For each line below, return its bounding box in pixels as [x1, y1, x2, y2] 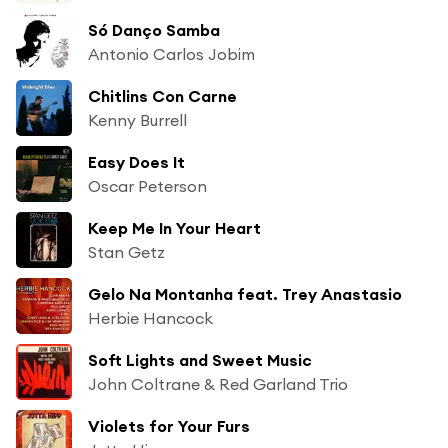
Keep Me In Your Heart [88, 217, 261, 238]
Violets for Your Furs [88, 415, 250, 436]
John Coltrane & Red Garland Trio [88, 373, 348, 394]
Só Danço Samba [88, 19, 220, 40]
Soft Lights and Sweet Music [88, 349, 312, 370]
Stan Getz [88, 241, 165, 262]
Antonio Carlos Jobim [88, 43, 255, 64]
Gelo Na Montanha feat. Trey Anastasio [88, 283, 402, 304]
